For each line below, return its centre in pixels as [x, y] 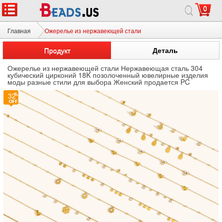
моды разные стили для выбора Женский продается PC [99, 82]
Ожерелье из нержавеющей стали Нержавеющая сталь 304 [105, 68]
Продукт [57, 50]
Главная [19, 30]
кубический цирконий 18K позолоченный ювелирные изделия [108, 75]
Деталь [165, 50]
